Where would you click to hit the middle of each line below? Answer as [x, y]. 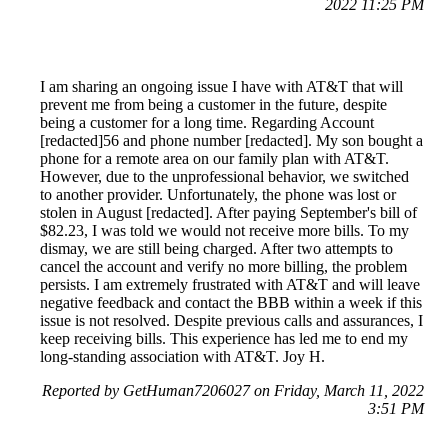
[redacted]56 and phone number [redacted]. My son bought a [231, 141]
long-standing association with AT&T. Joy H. [182, 357]
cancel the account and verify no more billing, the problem [223, 267]
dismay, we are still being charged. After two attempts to [216, 249]
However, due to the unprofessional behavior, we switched [224, 177]
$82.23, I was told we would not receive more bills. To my [224, 231]
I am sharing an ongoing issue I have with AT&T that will [221, 87]
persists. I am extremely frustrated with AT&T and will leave [230, 285]
